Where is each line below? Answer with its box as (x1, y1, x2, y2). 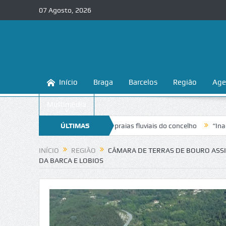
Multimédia (46, 100, 86, 109)
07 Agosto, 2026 (38, 6, 91, 14)
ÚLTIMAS (60, 122, 89, 130)
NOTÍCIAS (59, 142, 90, 150)
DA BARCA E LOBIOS (38, 156, 103, 165)
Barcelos (128, 78, 157, 87)
